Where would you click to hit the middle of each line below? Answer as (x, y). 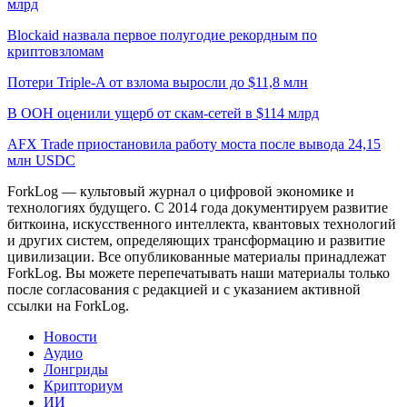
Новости (70, 336)
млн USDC (41, 160)
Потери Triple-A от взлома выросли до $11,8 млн (158, 82)
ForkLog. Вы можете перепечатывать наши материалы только (199, 273)
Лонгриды (76, 369)
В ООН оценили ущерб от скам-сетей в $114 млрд (163, 113)
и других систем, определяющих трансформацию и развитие (196, 240)
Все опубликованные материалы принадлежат (242, 256)
